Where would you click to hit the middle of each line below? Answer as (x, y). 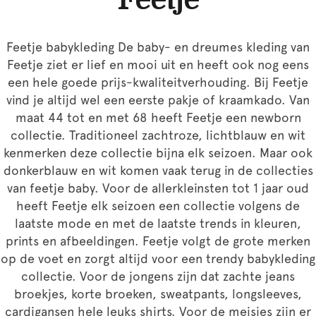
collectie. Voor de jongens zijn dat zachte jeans (158, 276)
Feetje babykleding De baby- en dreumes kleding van (158, 47)
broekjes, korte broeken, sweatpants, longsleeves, (158, 293)
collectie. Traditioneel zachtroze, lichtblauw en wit (158, 135)
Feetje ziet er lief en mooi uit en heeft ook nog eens (158, 64)
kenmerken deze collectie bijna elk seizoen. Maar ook (158, 152)
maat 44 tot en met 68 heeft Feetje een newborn (158, 117)
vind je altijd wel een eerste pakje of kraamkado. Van (158, 99)
